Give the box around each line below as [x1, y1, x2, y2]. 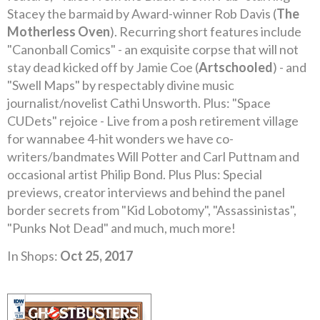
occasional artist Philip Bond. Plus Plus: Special [7, 166, 262, 182]
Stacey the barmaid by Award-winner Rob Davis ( [7, 6, 276, 21]
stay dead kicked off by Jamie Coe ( [7, 59, 199, 75]
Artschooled [199, 59, 273, 75]
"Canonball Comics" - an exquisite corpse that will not [7, 41, 299, 57]
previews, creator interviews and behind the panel [7, 184, 285, 200]
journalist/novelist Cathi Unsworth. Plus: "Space [7, 95, 271, 111]
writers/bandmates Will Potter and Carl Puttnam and [7, 149, 299, 164]
